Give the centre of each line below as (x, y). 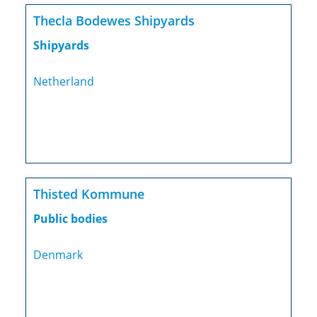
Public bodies (70, 219)
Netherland (63, 82)
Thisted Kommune (88, 194)
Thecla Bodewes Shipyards (114, 21)
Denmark (58, 255)
